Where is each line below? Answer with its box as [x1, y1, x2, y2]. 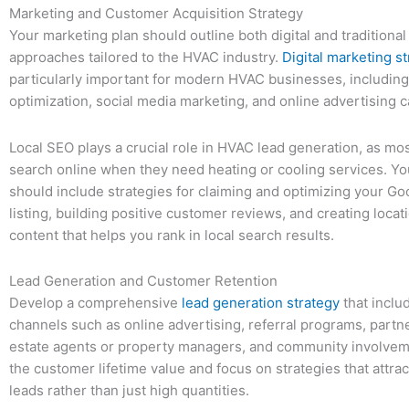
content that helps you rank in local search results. [9, 225, 334, 244]
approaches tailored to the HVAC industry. [9, 48, 282, 67]
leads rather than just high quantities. [9, 381, 249, 399]
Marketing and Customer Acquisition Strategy [9, 5, 303, 23]
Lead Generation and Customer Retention [9, 271, 278, 289]
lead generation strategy [182, 293, 340, 311]
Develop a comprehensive [9, 293, 182, 311]
